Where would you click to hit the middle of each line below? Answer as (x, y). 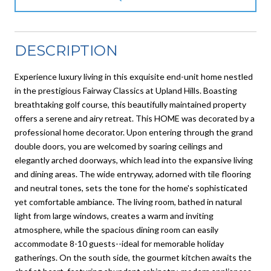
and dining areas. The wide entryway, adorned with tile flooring (133, 174)
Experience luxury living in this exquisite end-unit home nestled (134, 76)
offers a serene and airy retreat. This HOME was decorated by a (135, 118)
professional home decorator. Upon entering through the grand (134, 132)
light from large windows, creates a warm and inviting (114, 215)
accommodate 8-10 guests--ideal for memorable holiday (119, 243)
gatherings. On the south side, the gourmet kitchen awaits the (133, 257)
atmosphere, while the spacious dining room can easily (116, 229)
